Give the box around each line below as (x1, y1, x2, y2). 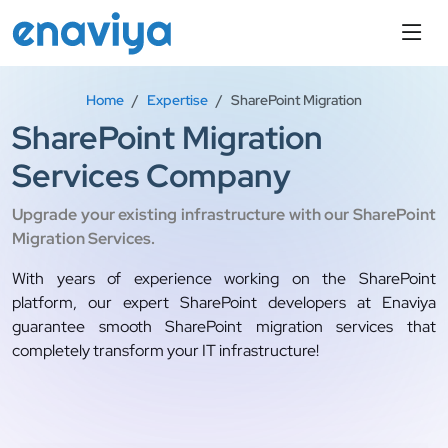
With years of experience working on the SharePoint (12, 268, 436, 289)
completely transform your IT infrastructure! (12, 340, 319, 361)
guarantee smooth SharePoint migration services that (12, 316, 436, 337)
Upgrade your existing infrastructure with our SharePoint (12, 204, 436, 225)
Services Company (12, 154, 291, 197)
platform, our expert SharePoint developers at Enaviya (12, 292, 436, 313)
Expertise (147, 91, 208, 109)
